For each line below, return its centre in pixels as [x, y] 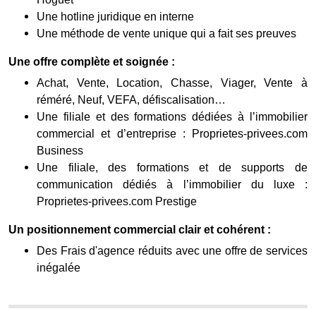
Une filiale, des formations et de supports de [172, 167]
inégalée [59, 267]
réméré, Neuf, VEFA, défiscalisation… [131, 99]
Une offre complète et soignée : [92, 61]
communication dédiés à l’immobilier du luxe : [172, 184]
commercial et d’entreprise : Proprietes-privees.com [172, 133]
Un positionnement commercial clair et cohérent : [140, 229]
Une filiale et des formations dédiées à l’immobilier [172, 116]
